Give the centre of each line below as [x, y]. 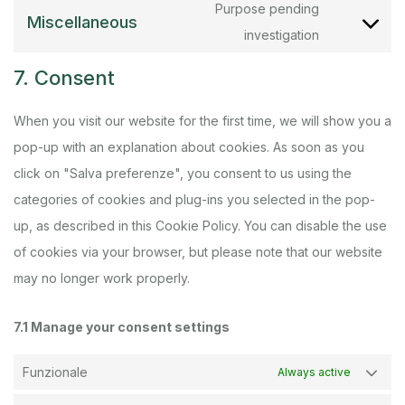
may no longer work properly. [102, 278]
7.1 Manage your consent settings [122, 327]
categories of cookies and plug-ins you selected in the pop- [194, 199]
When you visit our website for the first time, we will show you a [202, 121]
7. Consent [64, 78]
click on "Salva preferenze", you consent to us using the [183, 173]
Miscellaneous [82, 22]
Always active [314, 372]
